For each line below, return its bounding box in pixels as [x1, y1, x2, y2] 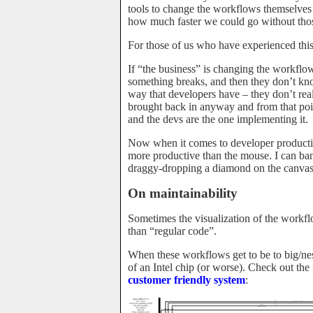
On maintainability [128, 186, 238, 201]
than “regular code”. [128, 225, 217, 237]
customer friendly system [128, 274, 245, 286]
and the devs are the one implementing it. [128, 113, 308, 125]
